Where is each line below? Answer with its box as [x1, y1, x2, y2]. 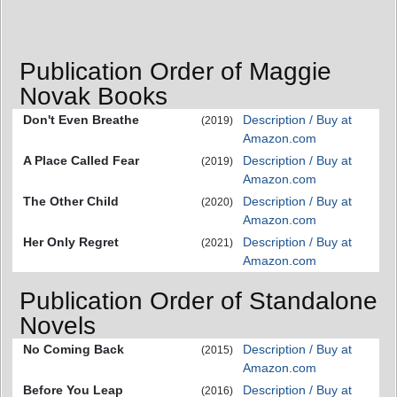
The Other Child [23, 193, 119, 208]
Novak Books [19, 82, 167, 110]
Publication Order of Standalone [19, 287, 378, 315]
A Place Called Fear [23, 152, 139, 167]
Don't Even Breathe [23, 112, 139, 127]
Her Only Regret [23, 234, 119, 249]
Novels [19, 312, 96, 340]
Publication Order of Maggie [19, 57, 331, 85]
